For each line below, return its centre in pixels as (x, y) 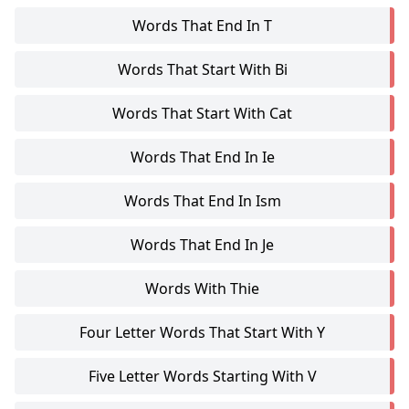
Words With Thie (202, 288)
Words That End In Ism (202, 201)
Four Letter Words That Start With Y (202, 332)
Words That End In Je (202, 245)
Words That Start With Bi (202, 69)
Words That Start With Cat (202, 113)
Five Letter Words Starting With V (202, 376)
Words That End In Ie (202, 157)
